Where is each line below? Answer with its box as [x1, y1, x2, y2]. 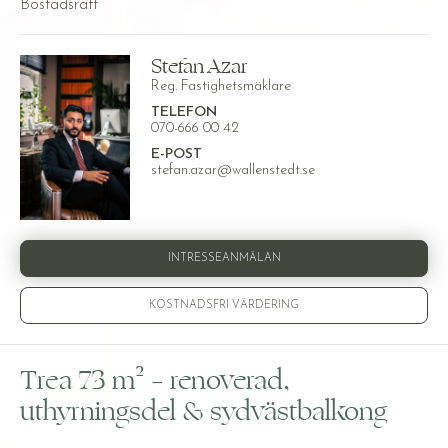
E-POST [150, 147, 202, 162]
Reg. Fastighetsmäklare [150, 79, 291, 94]
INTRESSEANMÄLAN [167, 253, 281, 265]
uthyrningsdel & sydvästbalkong [20, 394, 387, 430]
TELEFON [150, 105, 217, 120]
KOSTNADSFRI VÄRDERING [149, 300, 299, 312]
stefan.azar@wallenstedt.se [150, 163, 315, 178]
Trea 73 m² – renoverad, [20, 363, 290, 399]
